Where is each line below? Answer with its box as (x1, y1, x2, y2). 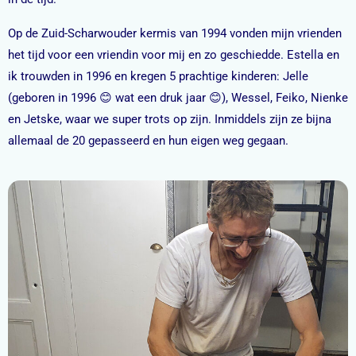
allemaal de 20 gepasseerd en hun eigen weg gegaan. (8, 133, 288, 148)
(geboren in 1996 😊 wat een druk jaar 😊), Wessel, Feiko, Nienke (8, 90, 348, 105)
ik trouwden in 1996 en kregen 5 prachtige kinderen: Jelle (8, 68, 308, 83)
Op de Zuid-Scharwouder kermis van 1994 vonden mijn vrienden (8, 25, 342, 41)
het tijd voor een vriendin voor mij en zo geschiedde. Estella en (8, 47, 339, 62)
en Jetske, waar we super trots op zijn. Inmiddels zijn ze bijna (8, 111, 331, 126)
